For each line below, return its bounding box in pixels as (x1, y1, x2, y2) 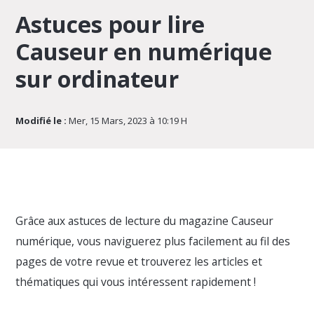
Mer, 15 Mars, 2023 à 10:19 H (67, 114, 188, 127)
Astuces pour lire (15, 8, 205, 40)
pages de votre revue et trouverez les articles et (15, 253, 263, 269)
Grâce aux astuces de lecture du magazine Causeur (15, 212, 274, 228)
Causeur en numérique (15, 35, 273, 67)
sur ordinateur (15, 62, 179, 95)
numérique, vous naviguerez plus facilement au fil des (15, 233, 291, 249)
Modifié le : (15, 114, 67, 127)
